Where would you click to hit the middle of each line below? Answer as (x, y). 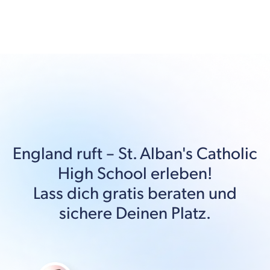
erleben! (180, 174)
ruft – (96, 154)
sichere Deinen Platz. (135, 213)
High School (102, 174)
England (43, 154)
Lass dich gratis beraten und (135, 193)
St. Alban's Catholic (188, 154)
